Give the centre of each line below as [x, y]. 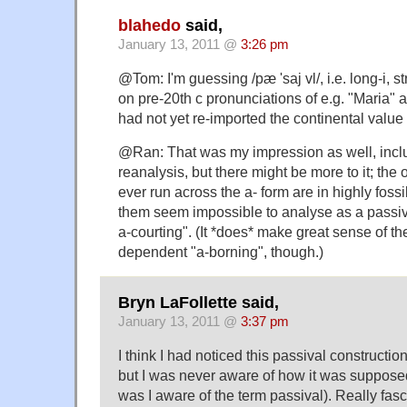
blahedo [149, 26]
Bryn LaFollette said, [199, 303]
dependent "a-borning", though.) [221, 252]
